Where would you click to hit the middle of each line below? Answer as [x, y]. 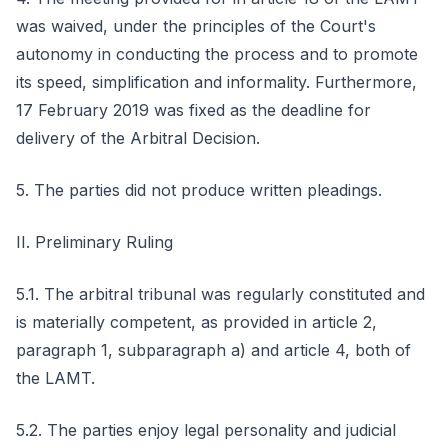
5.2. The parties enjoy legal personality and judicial [206, 430]
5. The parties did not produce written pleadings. [199, 190]
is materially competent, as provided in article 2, [196, 322]
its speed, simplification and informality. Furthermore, [216, 82]
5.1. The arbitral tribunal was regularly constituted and [220, 294]
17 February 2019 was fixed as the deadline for [193, 110]
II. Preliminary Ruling [94, 242]
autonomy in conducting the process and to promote [217, 54]
